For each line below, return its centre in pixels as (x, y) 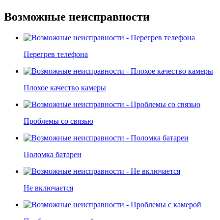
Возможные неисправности (77, 17)
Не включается (48, 188)
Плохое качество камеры (65, 88)
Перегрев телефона (56, 55)
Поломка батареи (53, 155)
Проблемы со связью (58, 121)
